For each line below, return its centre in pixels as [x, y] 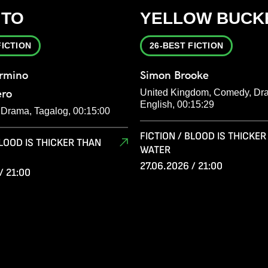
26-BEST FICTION [187, 46]
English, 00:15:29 [177, 105]
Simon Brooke [174, 75]
